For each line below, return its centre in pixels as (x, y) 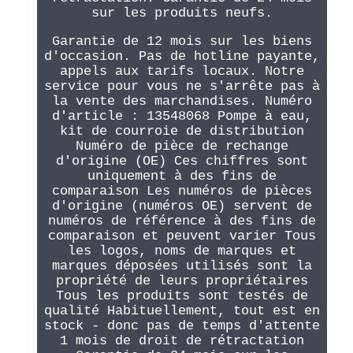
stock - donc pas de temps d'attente (182, 326)
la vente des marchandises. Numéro (182, 102)
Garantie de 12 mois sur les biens (182, 42)
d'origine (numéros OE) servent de (182, 206)
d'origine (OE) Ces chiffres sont (182, 162)
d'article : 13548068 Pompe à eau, (182, 117)
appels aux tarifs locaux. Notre (182, 72)
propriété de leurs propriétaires (182, 281)
